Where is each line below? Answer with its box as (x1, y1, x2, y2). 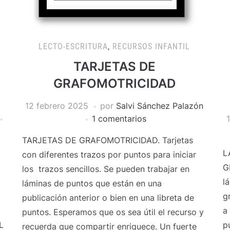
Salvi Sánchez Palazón (116, 101, 204, 111)
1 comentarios (91, 113, 146, 124)
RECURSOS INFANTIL (112, 42, 190, 51)
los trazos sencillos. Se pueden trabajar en (22, 164, 189, 174)
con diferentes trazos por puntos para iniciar (22, 149, 196, 160)
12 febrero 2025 (25, 101, 89, 111)
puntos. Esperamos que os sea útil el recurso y (22, 207, 204, 217)
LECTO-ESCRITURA (39, 42, 108, 51)
